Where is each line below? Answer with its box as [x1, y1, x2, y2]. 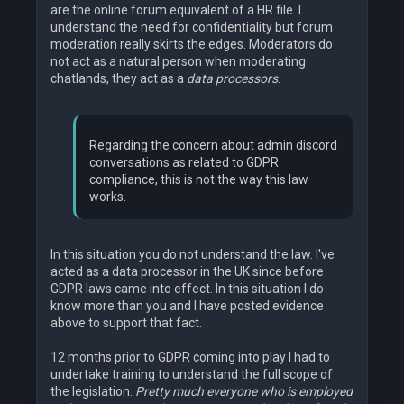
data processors [187, 71, 278, 87]
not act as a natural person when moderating [50, 54, 306, 69]
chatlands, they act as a [50, 71, 187, 87]
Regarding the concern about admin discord [89, 138, 337, 153]
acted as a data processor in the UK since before [50, 264, 324, 280]
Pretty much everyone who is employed [135, 384, 353, 399]
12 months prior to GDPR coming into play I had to [50, 350, 330, 365]
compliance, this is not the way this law [89, 172, 308, 188]
